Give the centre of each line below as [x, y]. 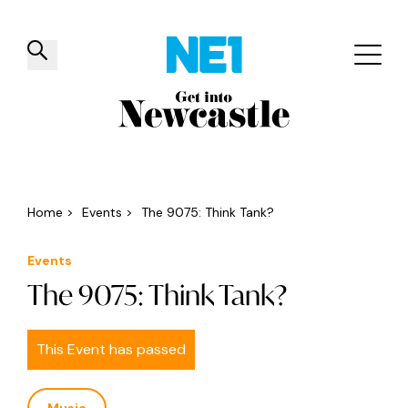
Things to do [92, 127]
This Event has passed [111, 349]
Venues [201, 127]
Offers [288, 127]
